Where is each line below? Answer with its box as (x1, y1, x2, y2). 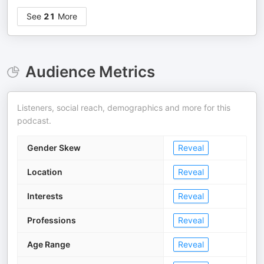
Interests (27, 191, 63, 201)
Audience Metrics (25, 62, 155, 81)
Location (27, 167, 62, 177)
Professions (27, 215, 76, 225)
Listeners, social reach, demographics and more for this (17, 103, 230, 113)
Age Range (27, 239, 70, 249)
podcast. (17, 115, 51, 126)
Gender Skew (27, 143, 81, 153)
